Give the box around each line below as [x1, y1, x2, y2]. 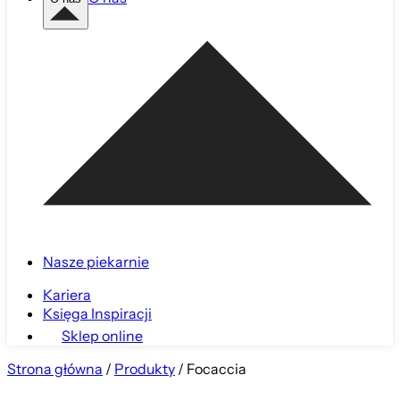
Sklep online [62, 327, 143, 346]
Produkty [114, 360, 175, 379]
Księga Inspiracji [43, 304, 152, 324]
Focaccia [187, 360, 246, 379]
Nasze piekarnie [43, 253, 149, 272]
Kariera [43, 286, 91, 305]
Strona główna [7, 360, 103, 379]
